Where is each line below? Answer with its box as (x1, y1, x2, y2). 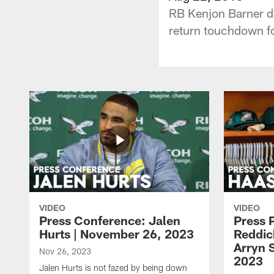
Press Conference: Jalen (39, 212, 180, 228)
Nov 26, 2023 (39, 245, 91, 256)
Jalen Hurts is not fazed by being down (39, 262, 187, 273)
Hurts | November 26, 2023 (39, 226, 194, 241)
